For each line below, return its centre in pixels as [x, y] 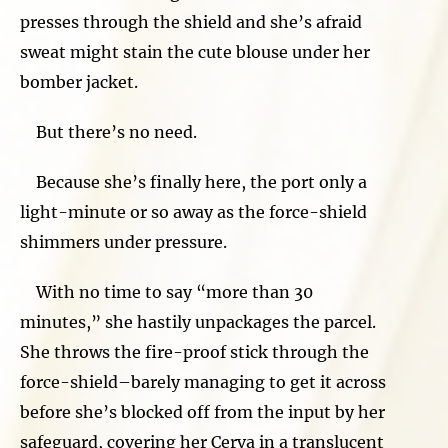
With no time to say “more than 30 [166, 291]
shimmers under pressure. [125, 241]
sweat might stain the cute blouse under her [195, 51]
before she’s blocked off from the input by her [202, 411]
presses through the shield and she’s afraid [191, 21]
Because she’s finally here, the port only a [193, 181]
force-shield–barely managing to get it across [203, 381]
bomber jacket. [81, 81]
